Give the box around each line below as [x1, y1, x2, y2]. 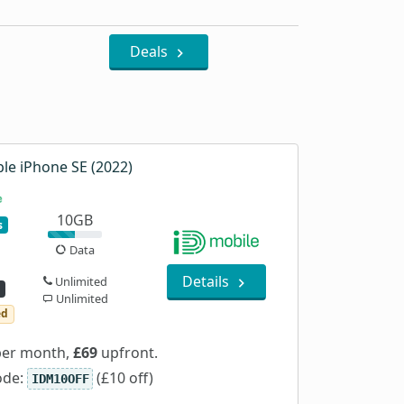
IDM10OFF [31, 371, 89, 386]
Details [182, 271, 234, 292]
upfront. [97, 342, 158, 363]
